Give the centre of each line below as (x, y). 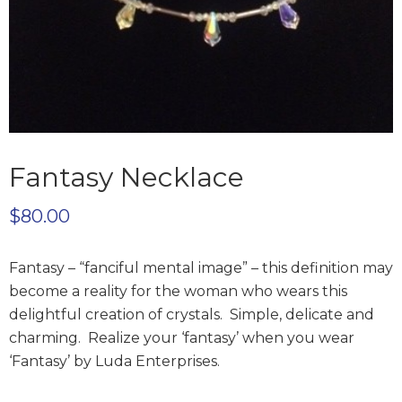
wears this (312, 291)
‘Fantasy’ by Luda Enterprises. (114, 361)
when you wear (298, 338)
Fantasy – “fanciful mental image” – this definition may (201, 268)
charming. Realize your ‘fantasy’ (126, 338)
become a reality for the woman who (143, 291)
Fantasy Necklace (127, 177)
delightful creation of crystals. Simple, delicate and (192, 315)
